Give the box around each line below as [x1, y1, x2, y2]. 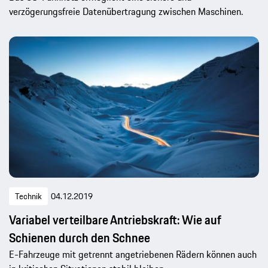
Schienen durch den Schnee [9, 228, 150, 247]
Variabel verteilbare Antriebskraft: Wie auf [9, 210, 221, 229]
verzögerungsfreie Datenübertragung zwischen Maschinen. [9, 4, 243, 19]
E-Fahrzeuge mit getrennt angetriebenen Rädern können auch [9, 246, 257, 261]
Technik [15, 189, 42, 203]
